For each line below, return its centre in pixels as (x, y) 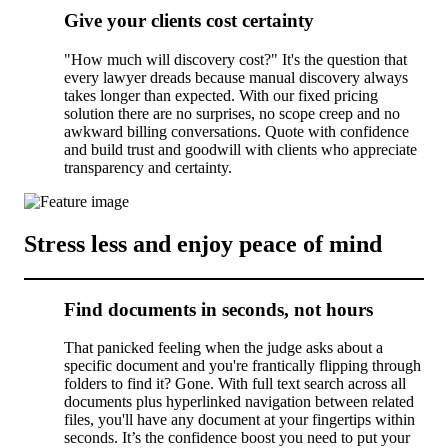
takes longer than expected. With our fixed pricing (221, 96)
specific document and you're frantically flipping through (242, 366)
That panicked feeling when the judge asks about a (223, 348)
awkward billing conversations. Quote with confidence (236, 132)
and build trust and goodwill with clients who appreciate (240, 150)
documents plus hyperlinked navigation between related (239, 402)
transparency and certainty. (148, 168)
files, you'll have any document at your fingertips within (239, 420)
